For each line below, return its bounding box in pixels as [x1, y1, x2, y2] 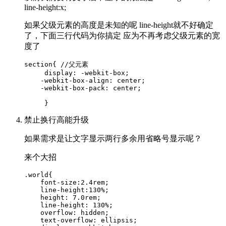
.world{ [24, 171, 52, 179]
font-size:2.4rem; [24, 178, 113, 186]
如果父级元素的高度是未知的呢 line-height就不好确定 [24, 20, 213, 29]
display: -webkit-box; [24, 69, 145, 77]
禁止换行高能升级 [24, 115, 89, 124]
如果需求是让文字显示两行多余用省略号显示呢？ [24, 134, 202, 143]
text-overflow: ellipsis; [24, 216, 137, 224]
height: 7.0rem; [24, 193, 101, 201]
